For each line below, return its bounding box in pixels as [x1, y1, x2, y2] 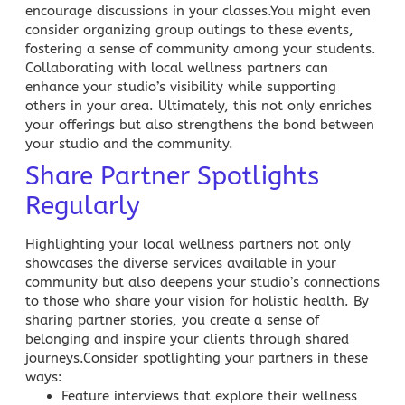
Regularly [25, 190, 140, 221]
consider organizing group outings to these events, [25, 21, 353, 38]
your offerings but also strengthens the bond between [25, 116, 374, 133]
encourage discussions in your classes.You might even [25, 2, 371, 19]
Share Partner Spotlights [25, 160, 319, 191]
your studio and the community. [25, 135, 233, 152]
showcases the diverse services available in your [25, 254, 336, 271]
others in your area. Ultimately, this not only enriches [25, 97, 372, 114]
